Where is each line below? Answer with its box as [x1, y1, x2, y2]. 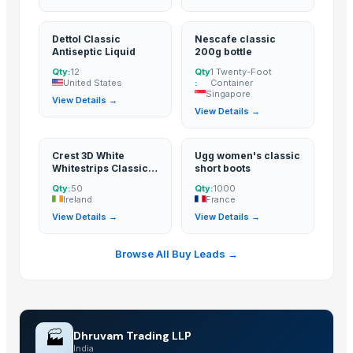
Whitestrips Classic [52, 162, 148, 174]
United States [63, 76, 122, 88]
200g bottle [195, 45, 252, 58]
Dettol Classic [52, 32, 121, 45]
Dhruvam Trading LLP [73, 328, 191, 343]
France [206, 193, 236, 205]
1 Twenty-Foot [210, 65, 273, 77]
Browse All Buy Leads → [115, 247, 238, 260]
